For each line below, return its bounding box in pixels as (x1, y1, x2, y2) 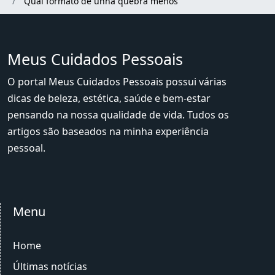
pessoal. (7, 141, 45, 155)
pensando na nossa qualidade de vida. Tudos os (7, 108, 229, 122)
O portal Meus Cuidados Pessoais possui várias (7, 75, 227, 88)
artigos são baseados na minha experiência (7, 125, 209, 138)
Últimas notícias (13, 260, 87, 273)
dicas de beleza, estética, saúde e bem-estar (7, 91, 211, 105)
